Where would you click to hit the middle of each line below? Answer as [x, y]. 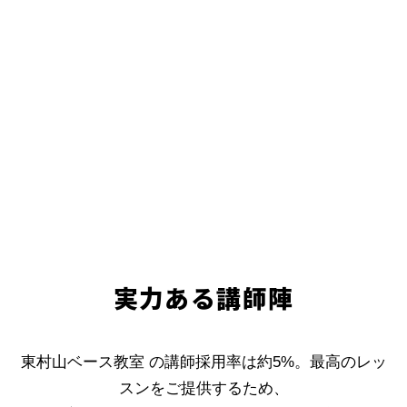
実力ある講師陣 [203, 297]
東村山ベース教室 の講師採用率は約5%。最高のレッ [203, 362]
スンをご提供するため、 [203, 389]
